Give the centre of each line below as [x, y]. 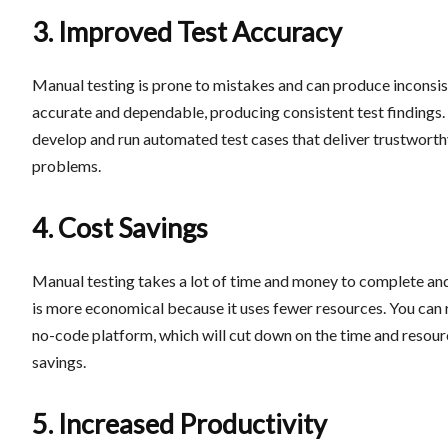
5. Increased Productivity [179, 423]
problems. [66, 165]
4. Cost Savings [120, 227]
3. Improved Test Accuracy [187, 31]
